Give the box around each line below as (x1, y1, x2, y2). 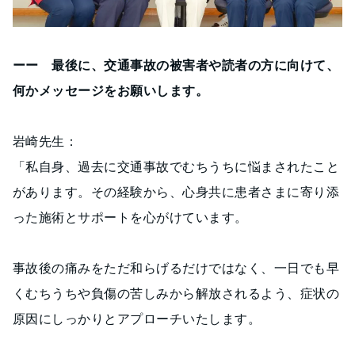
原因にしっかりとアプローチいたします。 (13, 310, 261, 326)
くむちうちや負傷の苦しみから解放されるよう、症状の (13, 284, 339, 301)
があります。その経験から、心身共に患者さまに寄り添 (13, 183, 340, 200)
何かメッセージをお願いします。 (13, 82, 209, 98)
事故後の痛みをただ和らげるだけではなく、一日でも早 (13, 259, 339, 276)
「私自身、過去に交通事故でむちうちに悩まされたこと (13, 158, 339, 174)
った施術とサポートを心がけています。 (13, 208, 248, 225)
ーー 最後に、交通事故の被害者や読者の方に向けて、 (13, 56, 340, 73)
